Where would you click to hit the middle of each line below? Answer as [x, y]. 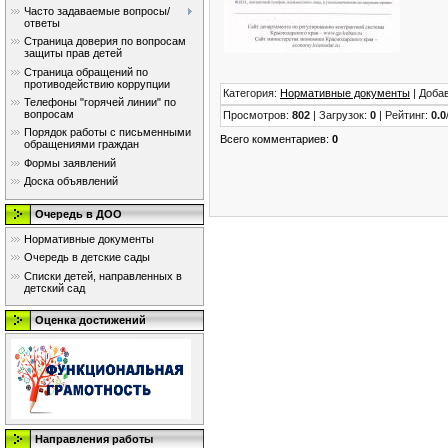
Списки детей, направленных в [103, 275]
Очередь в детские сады [87, 257]
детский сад [54, 287]
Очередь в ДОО [78, 214]
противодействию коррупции [97, 83]
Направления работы [94, 439]
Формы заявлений [70, 162]
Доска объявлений [71, 181]
